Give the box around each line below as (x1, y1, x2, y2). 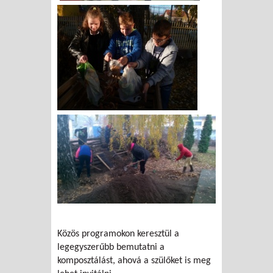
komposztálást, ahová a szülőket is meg (57, 256, 211, 266)
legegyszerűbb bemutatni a (57, 243, 165, 253)
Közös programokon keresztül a (57, 229, 179, 239)
